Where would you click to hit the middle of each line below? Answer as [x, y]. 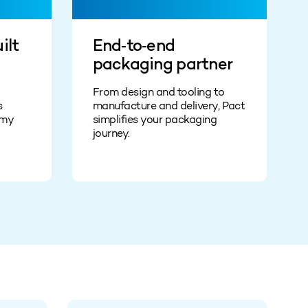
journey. [111, 133]
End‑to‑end [134, 47]
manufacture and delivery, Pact [169, 105]
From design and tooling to [158, 91]
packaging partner [163, 65]
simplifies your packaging [155, 119]
